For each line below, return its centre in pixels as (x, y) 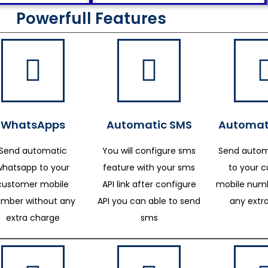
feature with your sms (149, 167)
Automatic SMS (149, 125)
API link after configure (149, 184)
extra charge (33, 218)
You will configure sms (149, 151)
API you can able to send (149, 201)
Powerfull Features (91, 19)
